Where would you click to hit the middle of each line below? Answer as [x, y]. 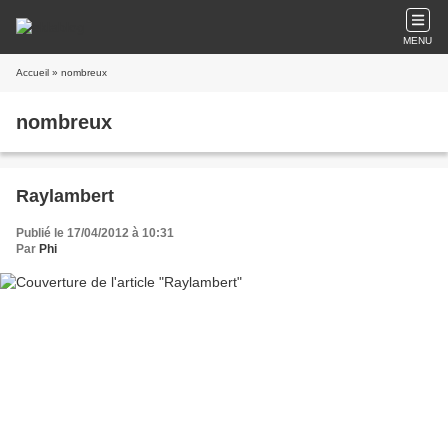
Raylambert [65, 196]
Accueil [32, 72]
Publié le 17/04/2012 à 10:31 [95, 233]
